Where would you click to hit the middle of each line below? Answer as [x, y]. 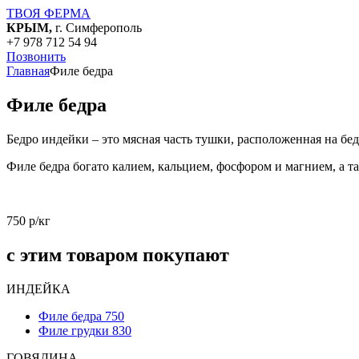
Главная [28, 71]
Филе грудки [74, 330]
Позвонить [36, 56]
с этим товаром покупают [118, 254]
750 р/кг [28, 220]
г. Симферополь [97, 28]
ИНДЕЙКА [38, 288]
